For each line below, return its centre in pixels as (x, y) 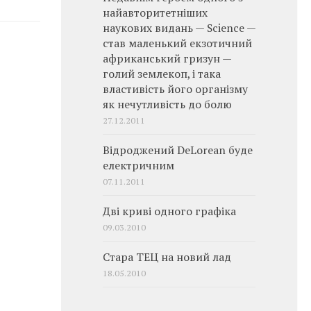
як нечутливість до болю (167, 104)
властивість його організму (175, 89)
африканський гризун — (167, 59)
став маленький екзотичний (177, 43)
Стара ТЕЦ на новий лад (167, 257)
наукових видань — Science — (179, 28)
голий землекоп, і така (162, 74)
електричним (138, 166)
